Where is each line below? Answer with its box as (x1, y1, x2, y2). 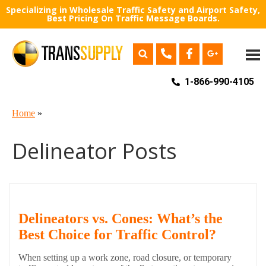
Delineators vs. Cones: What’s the (18, 210, 223, 226)
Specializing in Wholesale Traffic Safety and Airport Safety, (6, 4, 260, 15)
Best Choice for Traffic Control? (18, 226, 216, 242)
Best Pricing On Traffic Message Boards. (46, 12, 220, 24)
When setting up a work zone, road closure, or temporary (18, 252, 232, 262)
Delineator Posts (12, 136, 177, 166)
